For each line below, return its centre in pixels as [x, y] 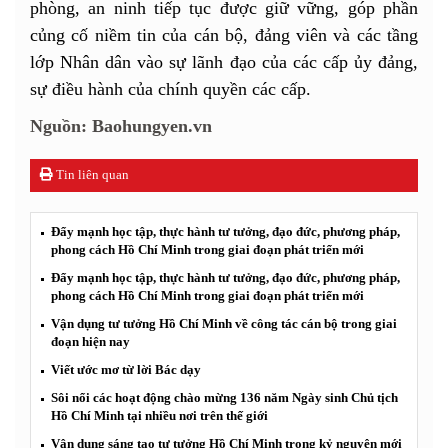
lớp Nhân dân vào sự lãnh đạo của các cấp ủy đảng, [224, 61]
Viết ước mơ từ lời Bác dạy [126, 369]
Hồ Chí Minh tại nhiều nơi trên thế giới [159, 415]
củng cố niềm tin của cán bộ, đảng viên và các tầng [224, 34]
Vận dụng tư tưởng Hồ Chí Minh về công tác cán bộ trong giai [224, 323]
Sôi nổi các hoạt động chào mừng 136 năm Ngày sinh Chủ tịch [224, 397]
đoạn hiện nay [90, 341]
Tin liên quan [91, 174]
